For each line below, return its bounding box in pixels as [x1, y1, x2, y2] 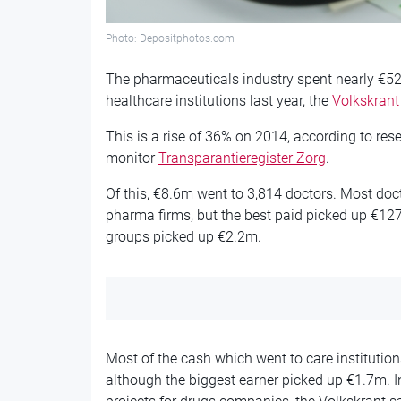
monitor [105, 149, 158, 167]
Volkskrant [331, 92, 399, 110]
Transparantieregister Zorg [158, 149, 326, 167]
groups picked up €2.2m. [105, 228, 261, 246]
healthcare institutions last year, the [105, 92, 332, 110]
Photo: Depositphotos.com [105, 31, 235, 45]
